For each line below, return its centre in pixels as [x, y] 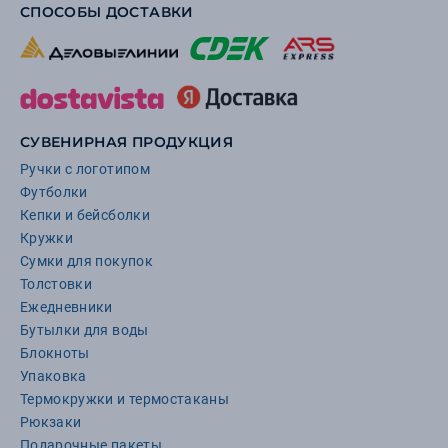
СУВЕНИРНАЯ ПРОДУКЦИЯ [126, 142]
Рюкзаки [51, 422]
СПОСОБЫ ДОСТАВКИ [107, 12]
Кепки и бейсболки [85, 215]
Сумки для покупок [86, 261]
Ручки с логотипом [85, 169]
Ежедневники [66, 307]
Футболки [54, 192]
